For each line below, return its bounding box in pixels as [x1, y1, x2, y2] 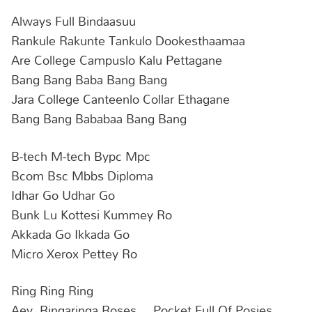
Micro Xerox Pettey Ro [11, 240, 137, 266]
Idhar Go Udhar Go [11, 182, 115, 208]
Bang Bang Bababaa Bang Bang [11, 106, 187, 132]
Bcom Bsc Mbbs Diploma [11, 162, 153, 188]
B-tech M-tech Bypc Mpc [11, 143, 150, 169]
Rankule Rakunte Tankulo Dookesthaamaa [11, 28, 245, 54]
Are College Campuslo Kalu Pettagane [11, 47, 222, 73]
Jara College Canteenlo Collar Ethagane [11, 86, 230, 112]
